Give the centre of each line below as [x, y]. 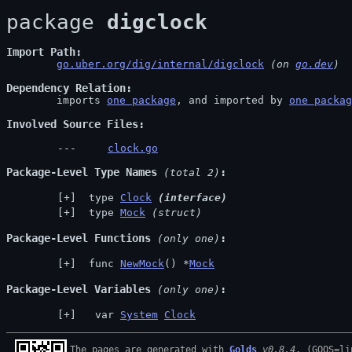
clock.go [133, 148]
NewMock [142, 264]
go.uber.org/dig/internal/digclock [160, 64]
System [139, 315]
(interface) [192, 198]
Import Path [41, 52]
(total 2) [189, 172]
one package [141, 100]
